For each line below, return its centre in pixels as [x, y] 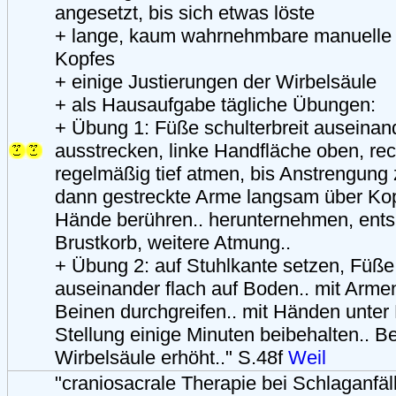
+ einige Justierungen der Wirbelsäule [216, 81]
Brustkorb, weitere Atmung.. [173, 242]
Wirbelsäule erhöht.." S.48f [171, 357]
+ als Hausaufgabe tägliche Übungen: [215, 104]
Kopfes [85, 58]
